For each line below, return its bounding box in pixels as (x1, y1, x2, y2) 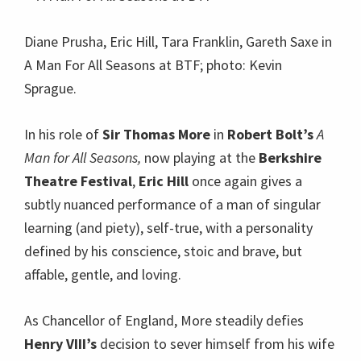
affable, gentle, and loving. (24, 265, 181, 284)
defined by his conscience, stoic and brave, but (24, 242, 302, 260)
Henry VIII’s (24, 334, 97, 353)
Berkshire (259, 148, 322, 167)
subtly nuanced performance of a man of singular (24, 195, 321, 214)
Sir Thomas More (102, 125, 210, 143)
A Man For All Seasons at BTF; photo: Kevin (24, 56, 282, 74)
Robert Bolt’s (227, 125, 313, 143)
